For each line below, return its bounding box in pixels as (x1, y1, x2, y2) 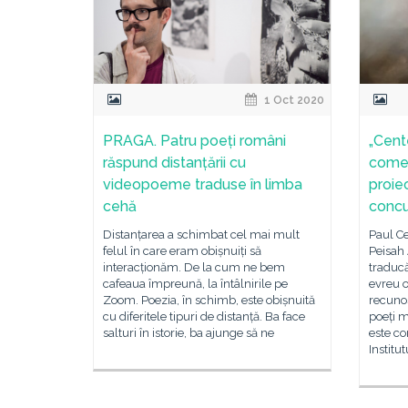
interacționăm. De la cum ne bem (103, 260, 285, 274)
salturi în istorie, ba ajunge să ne (103, 326, 274, 340)
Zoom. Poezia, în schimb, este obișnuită (103, 293, 315, 307)
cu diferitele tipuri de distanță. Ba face (103, 310, 305, 323)
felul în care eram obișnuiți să (103, 244, 261, 258)
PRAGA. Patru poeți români (103, 132, 286, 149)
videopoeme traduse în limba (103, 176, 302, 193)
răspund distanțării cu (103, 154, 246, 171)
